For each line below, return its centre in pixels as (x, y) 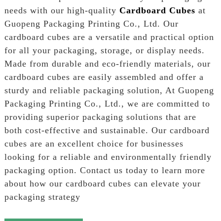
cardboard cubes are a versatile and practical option (109, 37)
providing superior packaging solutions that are (100, 117)
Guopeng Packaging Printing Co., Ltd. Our (91, 23)
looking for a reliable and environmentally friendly (108, 157)
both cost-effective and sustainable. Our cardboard (107, 130)
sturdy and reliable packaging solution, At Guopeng (109, 90)
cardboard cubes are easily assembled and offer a (104, 77)
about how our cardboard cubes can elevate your (102, 183)
